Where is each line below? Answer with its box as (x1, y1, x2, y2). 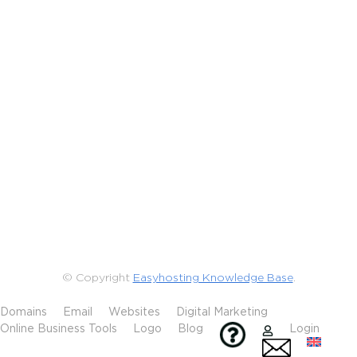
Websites (108, 305, 160, 318)
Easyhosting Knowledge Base (132, 271, 293, 284)
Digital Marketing (176, 305, 268, 318)
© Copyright (61, 271, 133, 284)
